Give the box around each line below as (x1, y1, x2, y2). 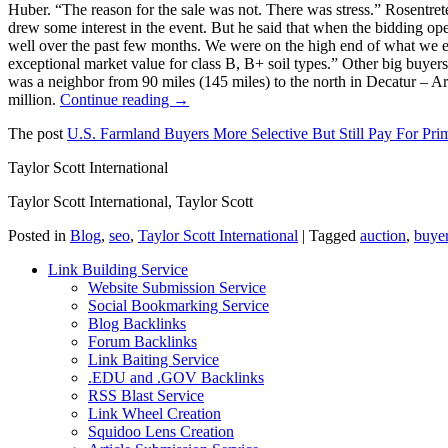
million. (8, 91, 60, 109)
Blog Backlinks (88, 315, 186, 333)
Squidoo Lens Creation (88, 423, 234, 441)
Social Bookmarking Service (88, 297, 269, 315)
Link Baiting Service (88, 351, 219, 369)
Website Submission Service (88, 279, 266, 297)
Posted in (8, 227, 66, 245)
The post (8, 125, 67, 143)
